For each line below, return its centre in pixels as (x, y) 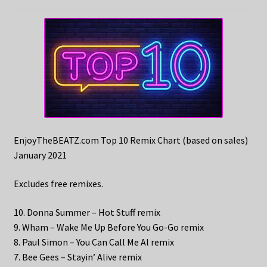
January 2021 (40, 155)
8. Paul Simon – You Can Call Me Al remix (94, 242)
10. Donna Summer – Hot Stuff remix (87, 212)
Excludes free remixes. (58, 184)
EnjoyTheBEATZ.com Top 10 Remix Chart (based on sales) (131, 140)
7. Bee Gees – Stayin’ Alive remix (77, 257)
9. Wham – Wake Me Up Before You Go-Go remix (108, 227)
